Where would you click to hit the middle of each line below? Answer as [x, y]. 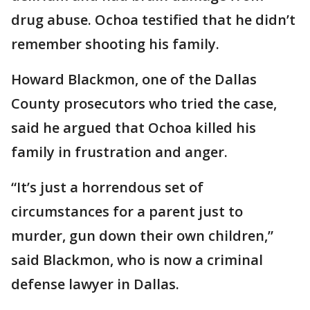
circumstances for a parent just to [127, 211]
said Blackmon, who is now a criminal [137, 259]
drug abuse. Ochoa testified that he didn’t [153, 19]
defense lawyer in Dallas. [95, 284]
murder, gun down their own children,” [142, 235]
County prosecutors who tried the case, [144, 103]
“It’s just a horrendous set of [107, 187]
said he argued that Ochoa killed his [134, 127]
